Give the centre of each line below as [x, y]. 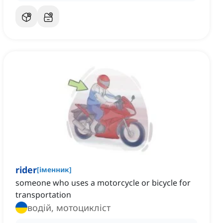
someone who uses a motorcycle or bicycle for [103, 183]
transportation [43, 195]
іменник [54, 170]
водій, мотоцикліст [69, 208]
